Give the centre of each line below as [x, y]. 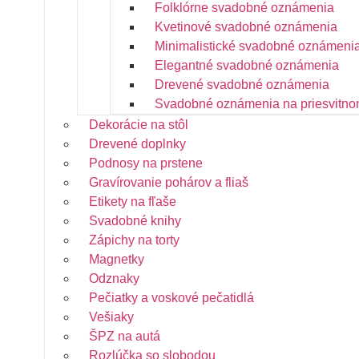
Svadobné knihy [135, 221]
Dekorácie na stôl [139, 125]
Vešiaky [111, 317]
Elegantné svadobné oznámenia [247, 65]
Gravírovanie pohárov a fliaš [169, 182]
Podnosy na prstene [146, 163]
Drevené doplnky [137, 144]
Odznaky [114, 278]
